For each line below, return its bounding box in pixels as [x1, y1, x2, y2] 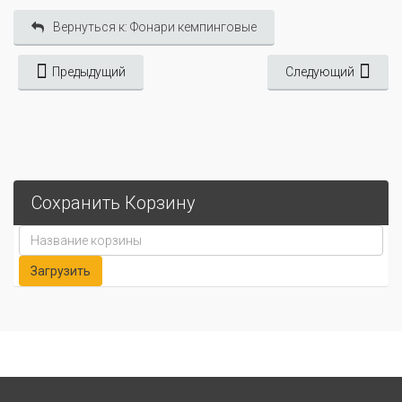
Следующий [285, 64, 354, 79]
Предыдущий [52, 64, 126, 79]
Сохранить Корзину [31, 191, 196, 214]
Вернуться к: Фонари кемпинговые [53, 19, 257, 34]
